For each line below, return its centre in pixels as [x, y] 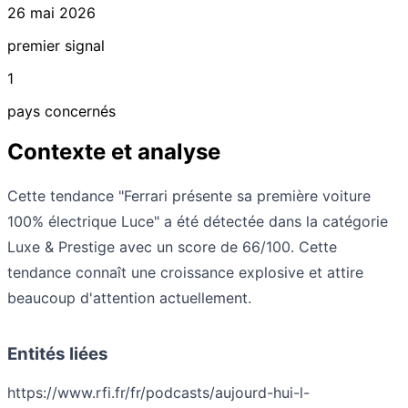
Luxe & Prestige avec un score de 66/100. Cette [172, 247]
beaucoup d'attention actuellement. [129, 298]
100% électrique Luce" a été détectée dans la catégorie [198, 222]
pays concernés [61, 112]
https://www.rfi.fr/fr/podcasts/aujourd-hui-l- [158, 393]
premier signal [56, 46]
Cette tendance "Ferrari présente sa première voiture [189, 196]
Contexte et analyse [114, 152]
